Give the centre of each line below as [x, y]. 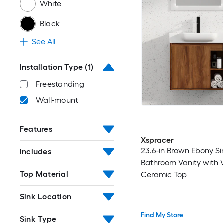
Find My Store [162, 215]
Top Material [44, 174]
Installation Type [52, 67]
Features [36, 129]
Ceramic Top [164, 174]
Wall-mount [57, 100]
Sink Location [46, 196]
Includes [36, 152]
